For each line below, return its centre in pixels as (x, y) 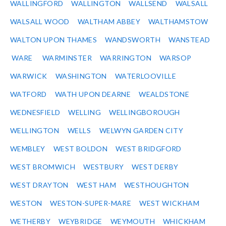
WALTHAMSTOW (178, 22)
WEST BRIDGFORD (149, 149)
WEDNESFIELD (35, 112)
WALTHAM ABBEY (109, 22)
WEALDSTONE (164, 94)
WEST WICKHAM (169, 203)
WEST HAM (96, 185)
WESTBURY (104, 167)
